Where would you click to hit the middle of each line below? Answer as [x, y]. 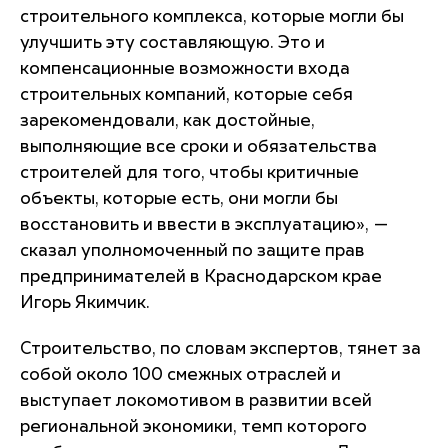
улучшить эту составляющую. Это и [172, 43]
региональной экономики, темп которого [193, 427]
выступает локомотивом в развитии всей [196, 401]
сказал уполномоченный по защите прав [192, 251]
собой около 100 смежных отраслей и [180, 375]
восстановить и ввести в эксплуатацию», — [204, 225]
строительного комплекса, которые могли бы [212, 17]
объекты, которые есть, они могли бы [179, 199]
